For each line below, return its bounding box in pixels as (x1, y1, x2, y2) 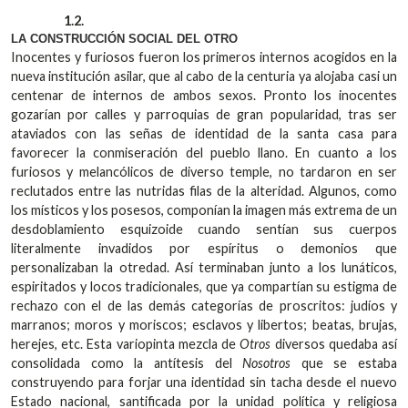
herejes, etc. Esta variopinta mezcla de (11, 336, 240, 352)
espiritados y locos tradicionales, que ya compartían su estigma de (11, 279, 397, 295)
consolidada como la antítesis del (11, 355, 243, 372)
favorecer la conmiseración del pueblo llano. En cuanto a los (11, 145, 397, 161)
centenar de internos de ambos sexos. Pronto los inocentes (11, 87, 397, 104)
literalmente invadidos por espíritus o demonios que (11, 240, 397, 257)
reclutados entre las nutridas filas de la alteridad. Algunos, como (11, 183, 397, 199)
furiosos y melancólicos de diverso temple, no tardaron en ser (11, 164, 397, 180)
